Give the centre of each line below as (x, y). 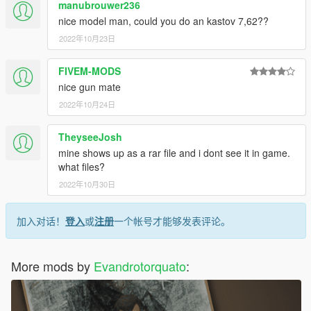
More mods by (52, 266)
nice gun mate (90, 86)
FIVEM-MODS (90, 70)
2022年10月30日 (87, 184)
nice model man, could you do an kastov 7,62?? (163, 20)
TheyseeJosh (90, 136)
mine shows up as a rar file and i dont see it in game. (174, 152)
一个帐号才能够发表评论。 (172, 220)
